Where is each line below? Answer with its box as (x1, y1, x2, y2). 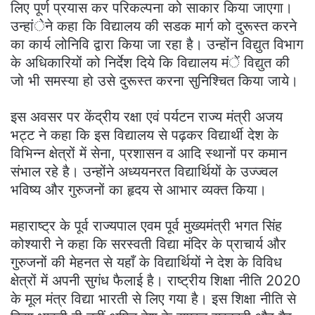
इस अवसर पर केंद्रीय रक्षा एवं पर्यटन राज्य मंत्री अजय (11, 108, 283, 125)
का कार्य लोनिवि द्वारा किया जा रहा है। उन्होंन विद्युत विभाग (11, 35, 303, 53)
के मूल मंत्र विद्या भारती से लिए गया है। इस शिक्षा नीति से (11, 290, 296, 307)
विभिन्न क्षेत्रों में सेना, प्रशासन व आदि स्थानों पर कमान (11, 144, 287, 162)
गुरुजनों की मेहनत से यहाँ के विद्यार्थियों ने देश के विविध (11, 253, 282, 271)
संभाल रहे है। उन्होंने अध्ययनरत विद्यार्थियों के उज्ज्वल (11, 162, 278, 180)
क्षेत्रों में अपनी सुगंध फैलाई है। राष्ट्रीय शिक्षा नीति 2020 (11, 271, 301, 289)
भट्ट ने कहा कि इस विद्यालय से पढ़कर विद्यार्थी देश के (11, 126, 278, 143)
